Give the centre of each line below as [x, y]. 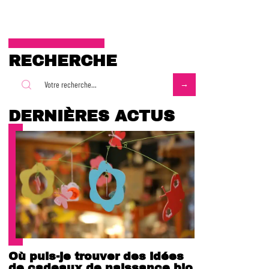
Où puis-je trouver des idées [96, 256]
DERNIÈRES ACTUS [92, 116]
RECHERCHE [63, 61]
